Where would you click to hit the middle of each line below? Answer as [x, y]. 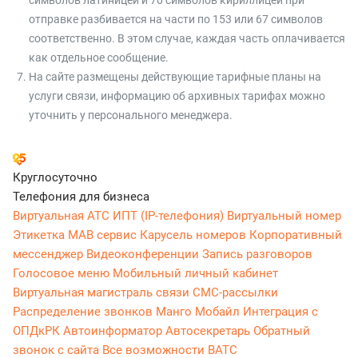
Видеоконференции [144, 255]
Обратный [282, 331]
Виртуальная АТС [63, 216]
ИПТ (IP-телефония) [170, 216]
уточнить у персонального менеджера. [131, 115]
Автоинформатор [114, 331]
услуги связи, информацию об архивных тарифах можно [177, 96]
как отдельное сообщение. [99, 58]
